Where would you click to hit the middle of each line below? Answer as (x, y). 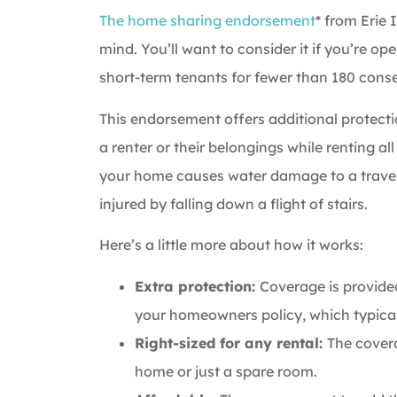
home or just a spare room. (226, 371)
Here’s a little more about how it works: (231, 245)
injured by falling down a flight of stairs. (234, 203)
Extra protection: (197, 286)
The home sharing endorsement (207, 21)
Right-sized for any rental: (231, 343)
